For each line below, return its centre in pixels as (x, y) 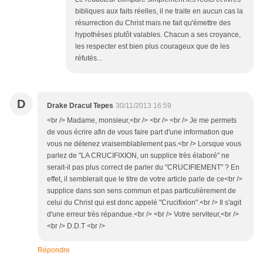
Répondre (54, 250)
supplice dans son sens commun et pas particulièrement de (141, 191)
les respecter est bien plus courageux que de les (152, 47)
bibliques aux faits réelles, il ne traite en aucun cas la (159, 11)
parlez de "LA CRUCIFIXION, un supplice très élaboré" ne (138, 156)
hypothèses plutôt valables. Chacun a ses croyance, (158, 35)
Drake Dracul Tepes (80, 106)
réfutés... (89, 58)
